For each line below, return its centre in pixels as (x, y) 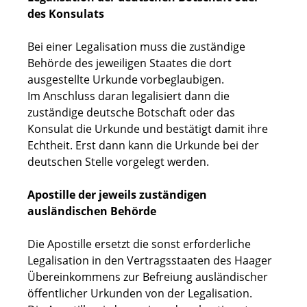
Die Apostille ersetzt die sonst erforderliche (139, 244)
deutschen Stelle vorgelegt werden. (118, 162)
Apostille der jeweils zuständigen (117, 195)
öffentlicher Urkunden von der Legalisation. (140, 294)
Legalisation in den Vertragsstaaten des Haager (150, 261)
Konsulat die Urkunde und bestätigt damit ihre (148, 129)
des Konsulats (66, 14)
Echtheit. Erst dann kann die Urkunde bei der (143, 146)
